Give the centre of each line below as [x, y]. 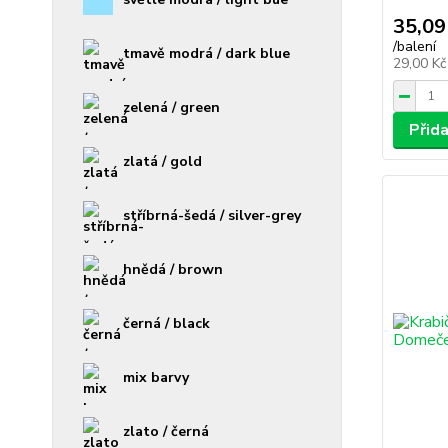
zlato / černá [166, 431]
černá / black [166, 323]
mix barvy [156, 377]
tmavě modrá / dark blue [206, 53]
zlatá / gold [162, 161]
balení [416, 46]
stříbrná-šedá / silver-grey [212, 215]
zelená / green [171, 107]
